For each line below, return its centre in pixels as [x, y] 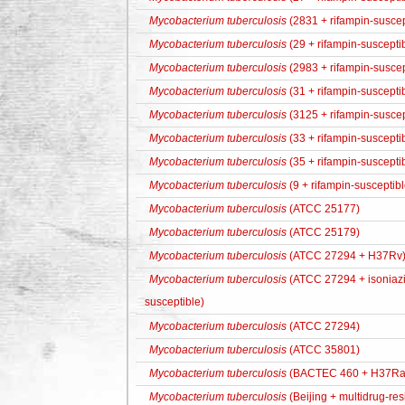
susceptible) [174, 302]
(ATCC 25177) [323, 209]
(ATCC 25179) [323, 232]
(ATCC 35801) [323, 350]
